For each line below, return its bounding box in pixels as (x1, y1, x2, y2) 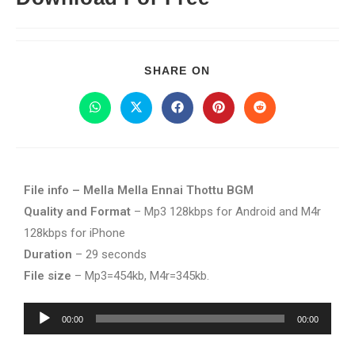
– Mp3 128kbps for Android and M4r (131, 204, 321, 219)
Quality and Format (24, 204, 131, 219)
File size (24, 269, 71, 283)
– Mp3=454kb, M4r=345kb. (71, 269, 209, 283)
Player (23, 327, 56, 341)
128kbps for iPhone (24, 226, 125, 240)
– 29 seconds (72, 247, 147, 261)
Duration (24, 247, 72, 261)
